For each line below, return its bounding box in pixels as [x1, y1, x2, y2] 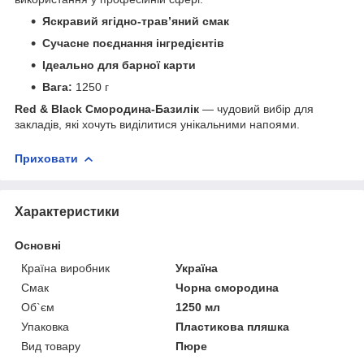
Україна [175, 261, 219, 275]
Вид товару [21, 339, 80, 353]
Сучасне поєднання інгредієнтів [42, 36, 224, 50]
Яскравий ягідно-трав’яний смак [42, 14, 229, 28]
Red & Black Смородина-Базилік [15, 102, 199, 115]
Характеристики [15, 204, 119, 219]
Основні [15, 238, 61, 252]
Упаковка [21, 319, 69, 333]
